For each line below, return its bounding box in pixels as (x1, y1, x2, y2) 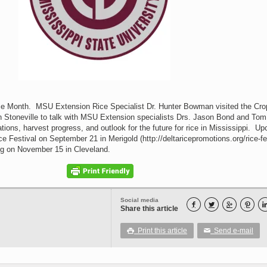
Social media (120, 196, 159, 203)
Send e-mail (210, 226, 253, 235)
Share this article (120, 204, 178, 213)
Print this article (134, 226, 187, 235)
